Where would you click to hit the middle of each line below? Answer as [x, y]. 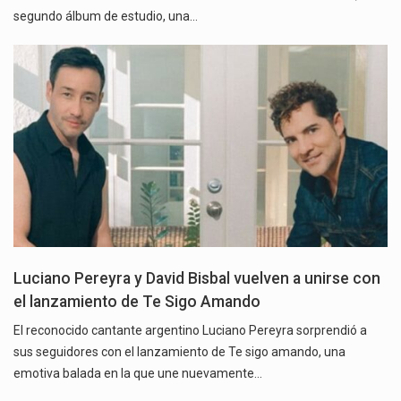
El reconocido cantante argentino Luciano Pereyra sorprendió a [190, 330]
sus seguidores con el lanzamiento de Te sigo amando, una [179, 351]
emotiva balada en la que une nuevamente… [138, 373]
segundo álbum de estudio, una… [106, 17]
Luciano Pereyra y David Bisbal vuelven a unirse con [197, 278]
